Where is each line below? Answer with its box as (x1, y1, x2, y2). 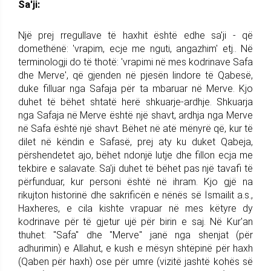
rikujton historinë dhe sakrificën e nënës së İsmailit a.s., (18, 189, 253, 201)
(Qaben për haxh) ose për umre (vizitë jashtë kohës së (18, 255, 253, 267)
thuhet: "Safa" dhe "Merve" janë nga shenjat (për (18, 229, 253, 241)
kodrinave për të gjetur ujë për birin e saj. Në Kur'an (18, 215, 253, 227)
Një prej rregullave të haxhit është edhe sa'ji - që (18, 29, 253, 41)
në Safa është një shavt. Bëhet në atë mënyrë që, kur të (18, 122, 253, 134)
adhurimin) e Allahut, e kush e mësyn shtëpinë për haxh (18, 242, 253, 254)
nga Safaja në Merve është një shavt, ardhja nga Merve (18, 109, 253, 121)
